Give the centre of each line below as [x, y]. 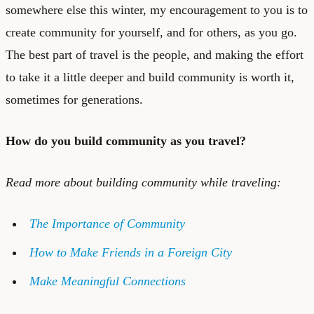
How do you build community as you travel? [126, 141]
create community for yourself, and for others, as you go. [151, 32]
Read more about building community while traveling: [143, 182]
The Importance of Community [107, 223]
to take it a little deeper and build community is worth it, [150, 77]
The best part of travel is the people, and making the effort [155, 54]
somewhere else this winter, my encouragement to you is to [157, 9]
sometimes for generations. [74, 99]
